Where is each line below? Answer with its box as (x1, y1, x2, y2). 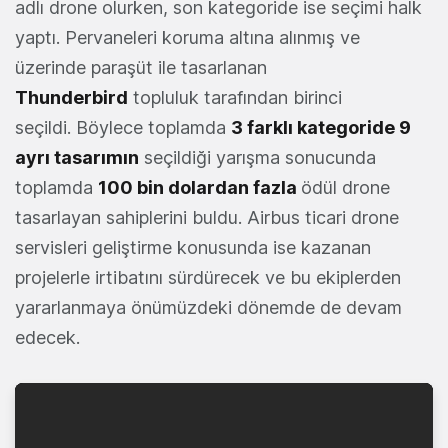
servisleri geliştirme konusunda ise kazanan (15, 236, 371, 258)
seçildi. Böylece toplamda (15, 116, 231, 138)
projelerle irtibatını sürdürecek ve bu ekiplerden (15, 266, 401, 288)
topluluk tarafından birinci (128, 86, 342, 108)
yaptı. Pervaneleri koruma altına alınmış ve (15, 26, 360, 48)
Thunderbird (15, 86, 128, 108)
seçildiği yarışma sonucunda (139, 146, 376, 168)
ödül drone (301, 176, 390, 198)
